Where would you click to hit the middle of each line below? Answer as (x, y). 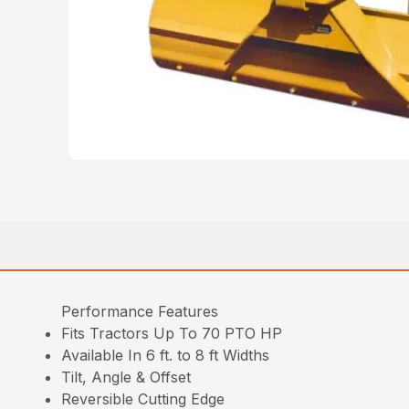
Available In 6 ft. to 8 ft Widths (166, 355)
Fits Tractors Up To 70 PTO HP (172, 333)
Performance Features (140, 311)
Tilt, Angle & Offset (126, 377)
